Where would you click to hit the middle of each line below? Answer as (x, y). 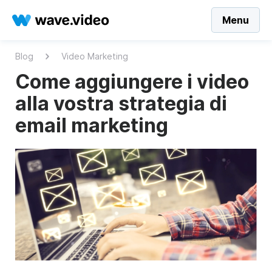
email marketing (92, 125)
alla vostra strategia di (121, 104)
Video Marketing (95, 56)
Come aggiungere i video (132, 82)
